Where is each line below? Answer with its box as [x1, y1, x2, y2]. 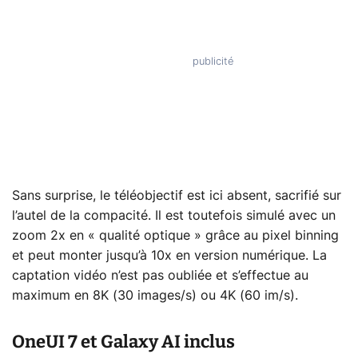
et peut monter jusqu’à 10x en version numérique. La [12, 249, 327, 262]
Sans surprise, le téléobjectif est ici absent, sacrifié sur [12, 189, 341, 202]
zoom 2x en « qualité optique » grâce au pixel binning [12, 229, 339, 242]
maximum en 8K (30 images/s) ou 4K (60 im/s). [12, 288, 298, 302]
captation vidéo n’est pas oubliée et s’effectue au [12, 268, 308, 282]
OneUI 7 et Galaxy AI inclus [12, 330, 235, 352]
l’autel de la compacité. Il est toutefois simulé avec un [12, 209, 336, 222]
